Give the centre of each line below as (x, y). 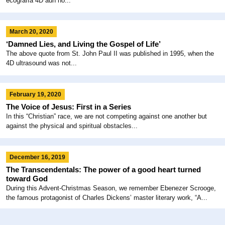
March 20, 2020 (31, 31)
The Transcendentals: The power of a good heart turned (103, 169)
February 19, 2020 (35, 94)
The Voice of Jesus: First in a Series (69, 106)
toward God (27, 178)
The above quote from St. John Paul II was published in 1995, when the (110, 53)
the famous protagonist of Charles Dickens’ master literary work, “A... (107, 197)
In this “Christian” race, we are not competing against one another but (106, 116)
